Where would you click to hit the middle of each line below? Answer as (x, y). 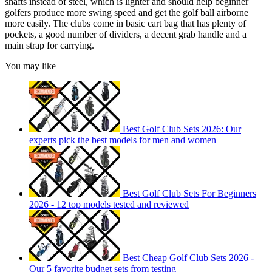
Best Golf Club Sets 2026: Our (182, 129)
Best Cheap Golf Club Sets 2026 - (188, 257)
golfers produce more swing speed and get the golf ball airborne (127, 12)
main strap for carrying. (49, 45)
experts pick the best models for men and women (123, 140)
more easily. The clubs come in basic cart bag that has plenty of (125, 23)
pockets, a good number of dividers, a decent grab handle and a (126, 34)
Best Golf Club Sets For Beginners (189, 193)
